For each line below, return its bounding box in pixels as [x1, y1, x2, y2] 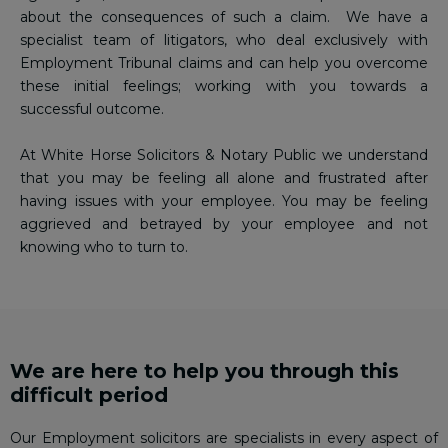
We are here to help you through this [10, 359, 399, 383]
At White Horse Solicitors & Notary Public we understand [20, 146, 428, 164]
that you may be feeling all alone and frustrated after [20, 169, 428, 187]
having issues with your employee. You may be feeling [20, 192, 428, 210]
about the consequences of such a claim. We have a [20, 8, 428, 26]
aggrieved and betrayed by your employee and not [20, 215, 428, 233]
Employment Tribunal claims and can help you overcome [20, 54, 428, 72]
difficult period [10, 383, 168, 407]
